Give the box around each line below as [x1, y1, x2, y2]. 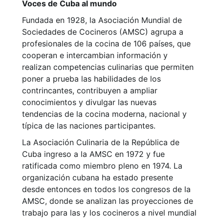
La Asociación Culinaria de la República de [22, 137, 179, 148]
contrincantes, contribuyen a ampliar [22, 86, 157, 96]
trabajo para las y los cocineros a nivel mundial [22, 208, 197, 218]
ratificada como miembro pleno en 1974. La [22, 161, 182, 171]
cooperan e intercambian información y [22, 50, 168, 61]
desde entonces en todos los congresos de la [22, 184, 191, 195]
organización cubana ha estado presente [22, 173, 173, 183]
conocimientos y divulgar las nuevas [22, 97, 156, 108]
